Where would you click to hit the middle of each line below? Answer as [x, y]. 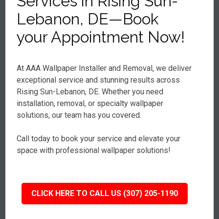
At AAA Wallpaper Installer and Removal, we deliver [104, 68]
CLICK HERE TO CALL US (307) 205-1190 [105, 193]
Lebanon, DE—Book [88, 19]
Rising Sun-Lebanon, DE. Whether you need [90, 92]
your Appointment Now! [101, 37]
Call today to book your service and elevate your [99, 139]
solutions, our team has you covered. [79, 115]
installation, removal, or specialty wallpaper [90, 103]
